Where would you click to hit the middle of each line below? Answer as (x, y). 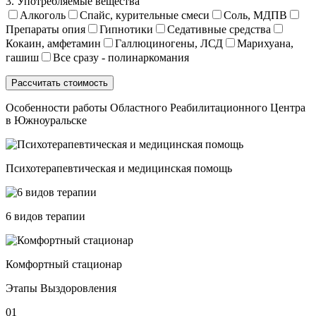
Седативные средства (219, 30)
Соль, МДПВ (255, 16)
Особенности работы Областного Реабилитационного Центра (156, 108)
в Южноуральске (46, 121)
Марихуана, (265, 44)
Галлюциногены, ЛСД (169, 44)
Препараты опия (45, 30)
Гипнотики (126, 30)
